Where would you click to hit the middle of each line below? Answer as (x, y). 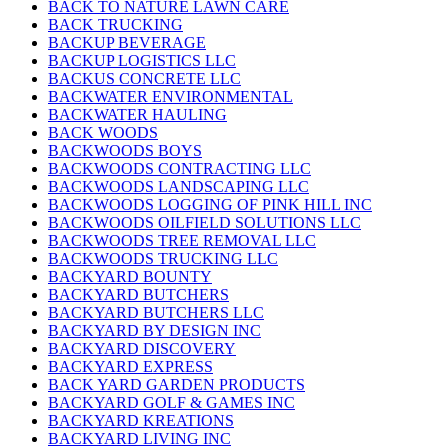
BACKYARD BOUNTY (130, 277)
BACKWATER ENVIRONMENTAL (170, 97)
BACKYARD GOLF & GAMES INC (171, 403)
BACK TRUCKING (115, 25)
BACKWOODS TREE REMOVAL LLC (182, 241)
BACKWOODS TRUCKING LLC (163, 259)
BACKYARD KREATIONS (141, 421)
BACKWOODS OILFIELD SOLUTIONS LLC (204, 223)
